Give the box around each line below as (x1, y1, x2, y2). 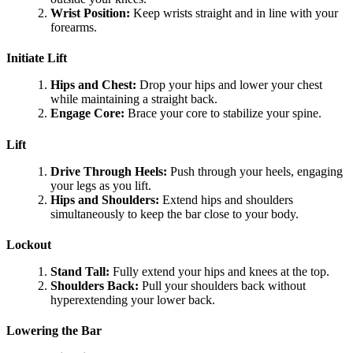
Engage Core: (50, 106, 124, 121)
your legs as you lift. (50, 178, 151, 192)
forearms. (50, 20, 97, 35)
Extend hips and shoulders (159, 192, 293, 206)
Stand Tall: (50, 264, 110, 278)
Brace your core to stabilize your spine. (124, 106, 321, 121)
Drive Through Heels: (50, 164, 167, 178)
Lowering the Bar (6, 324, 102, 338)
